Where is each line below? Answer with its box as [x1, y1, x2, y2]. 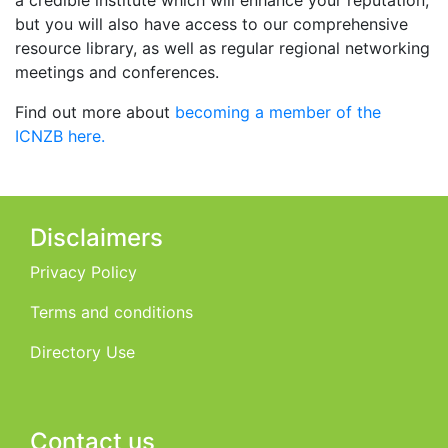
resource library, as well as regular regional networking [15, 37, 430, 58]
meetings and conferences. [15, 61, 219, 82]
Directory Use [30, 341, 135, 362]
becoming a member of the [175, 101, 381, 122]
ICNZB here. [15, 125, 105, 146]
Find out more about [15, 101, 175, 122]
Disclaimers [30, 222, 163, 252]
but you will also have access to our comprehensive [15, 13, 408, 34]
